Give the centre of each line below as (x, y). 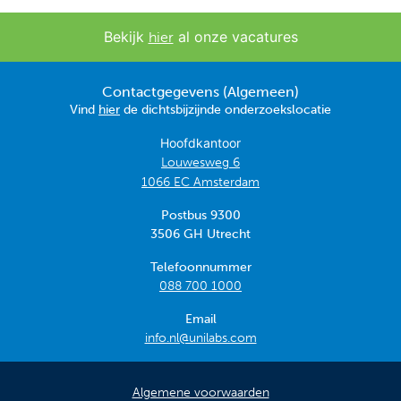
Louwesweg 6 (200, 162)
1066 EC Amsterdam (200, 182)
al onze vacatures (235, 36)
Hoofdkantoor (200, 142)
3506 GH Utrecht (200, 234)
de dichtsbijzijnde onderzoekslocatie (226, 109)
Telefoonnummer (200, 267)
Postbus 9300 (200, 215)
